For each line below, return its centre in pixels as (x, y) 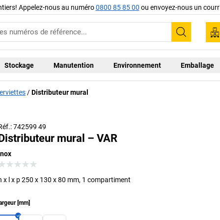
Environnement (137, 65)
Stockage (19, 65)
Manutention (74, 65)
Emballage (198, 65)
